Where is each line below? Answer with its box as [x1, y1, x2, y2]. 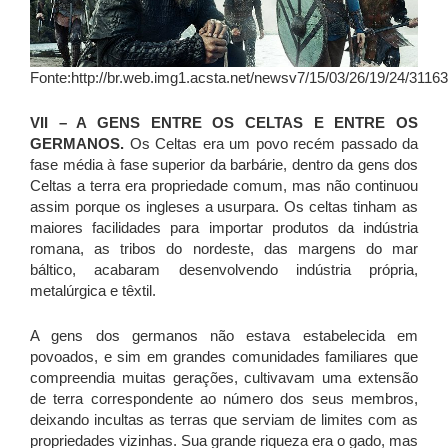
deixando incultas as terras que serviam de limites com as [30, 411, 418, 429]
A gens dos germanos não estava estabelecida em [30, 327, 418, 345]
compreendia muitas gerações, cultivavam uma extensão [30, 369, 418, 387]
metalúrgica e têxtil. [30, 282, 156, 300]
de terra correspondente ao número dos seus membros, [30, 390, 418, 408]
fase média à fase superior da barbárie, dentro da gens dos [30, 156, 418, 174]
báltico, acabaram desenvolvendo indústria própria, [30, 261, 418, 279]
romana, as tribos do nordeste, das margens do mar [30, 240, 418, 258]
